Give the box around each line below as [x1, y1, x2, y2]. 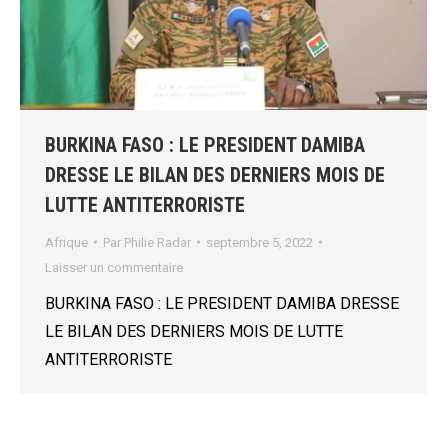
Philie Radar [124, 234, 191, 250]
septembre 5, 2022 [206, 234, 313, 250]
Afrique [45, 234, 88, 250]
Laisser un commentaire [45, 259, 183, 275]
